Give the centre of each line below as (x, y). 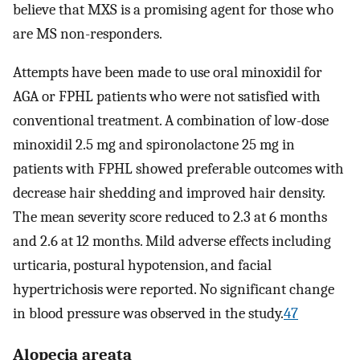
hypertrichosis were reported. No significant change (174, 290)
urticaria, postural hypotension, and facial (142, 266)
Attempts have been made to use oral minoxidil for (168, 73)
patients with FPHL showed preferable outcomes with (178, 169)
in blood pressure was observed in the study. (148, 314)
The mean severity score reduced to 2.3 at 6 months (170, 217)
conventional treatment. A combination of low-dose (171, 121)
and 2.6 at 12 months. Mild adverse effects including (172, 241)
